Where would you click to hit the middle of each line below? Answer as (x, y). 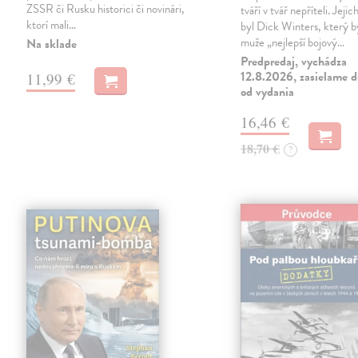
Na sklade (52, 44)
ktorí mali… (52, 25)
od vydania (268, 92)
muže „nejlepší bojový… (293, 43)
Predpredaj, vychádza (294, 62)
